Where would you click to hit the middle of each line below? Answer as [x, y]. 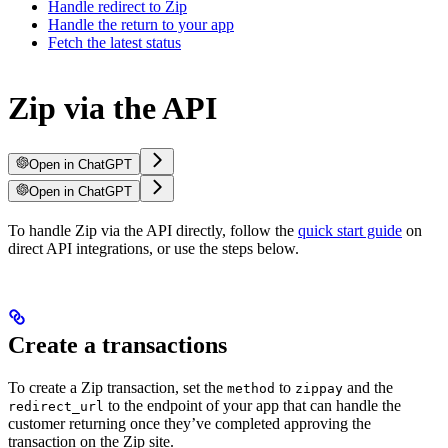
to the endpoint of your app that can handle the [252, 406]
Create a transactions [117, 345]
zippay [319, 389]
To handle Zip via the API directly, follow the [153, 231]
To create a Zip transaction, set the [117, 388]
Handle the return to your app [141, 25]
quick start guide [350, 231]
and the [368, 388]
